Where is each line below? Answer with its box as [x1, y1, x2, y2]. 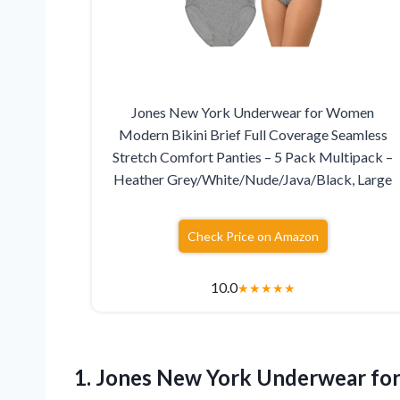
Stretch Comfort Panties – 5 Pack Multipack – [112, 147, 394, 165]
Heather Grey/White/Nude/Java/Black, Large [113, 170, 393, 187]
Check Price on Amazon [187, 228, 319, 244]
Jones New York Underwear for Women [131, 103, 375, 121]
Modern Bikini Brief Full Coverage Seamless [118, 125, 387, 143]
